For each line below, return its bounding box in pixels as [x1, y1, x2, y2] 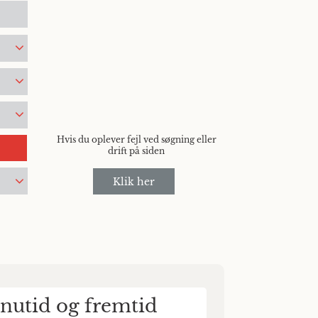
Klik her [112, 175, 155, 188]
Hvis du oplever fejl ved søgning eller [56, 134, 216, 145]
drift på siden [108, 146, 165, 156]
